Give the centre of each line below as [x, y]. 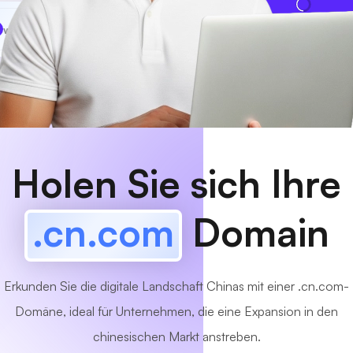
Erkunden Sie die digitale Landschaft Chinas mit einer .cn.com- [176, 286]
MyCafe [49, 29]
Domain [255, 232]
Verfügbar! [133, 29]
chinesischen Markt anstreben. [176, 336]
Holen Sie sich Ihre [176, 184]
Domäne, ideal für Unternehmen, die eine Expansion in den [176, 311]
